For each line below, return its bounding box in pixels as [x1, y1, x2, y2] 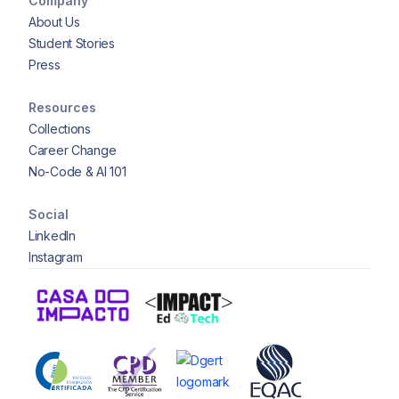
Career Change [28, 142, 117, 158]
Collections [28, 120, 91, 136]
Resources [28, 99, 96, 115]
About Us [28, 13, 80, 29]
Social [28, 206, 69, 222]
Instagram [28, 248, 83, 265]
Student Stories [28, 35, 115, 51]
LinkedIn [28, 227, 76, 243]
